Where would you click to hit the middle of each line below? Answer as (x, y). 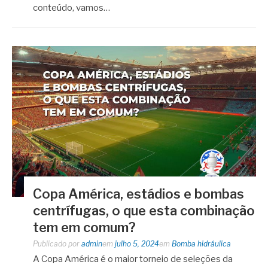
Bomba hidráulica (201, 243)
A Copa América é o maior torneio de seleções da (133, 259)
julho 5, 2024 (137, 243)
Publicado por (57, 243)
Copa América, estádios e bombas (138, 194)
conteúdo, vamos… (71, 7)
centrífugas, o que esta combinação (144, 210)
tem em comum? (84, 227)
